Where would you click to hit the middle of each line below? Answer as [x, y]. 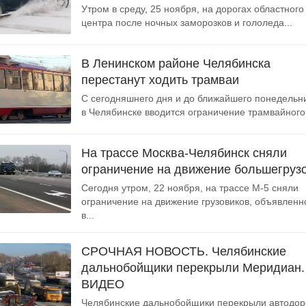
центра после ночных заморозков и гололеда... [187, 23]
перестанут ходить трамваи [160, 80]
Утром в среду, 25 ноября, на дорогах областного [193, 9]
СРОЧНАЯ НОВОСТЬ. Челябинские [184, 251]
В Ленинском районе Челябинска [176, 64]
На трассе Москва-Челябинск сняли [184, 153]
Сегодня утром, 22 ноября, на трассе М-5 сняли [190, 188]
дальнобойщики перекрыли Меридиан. [193, 268]
